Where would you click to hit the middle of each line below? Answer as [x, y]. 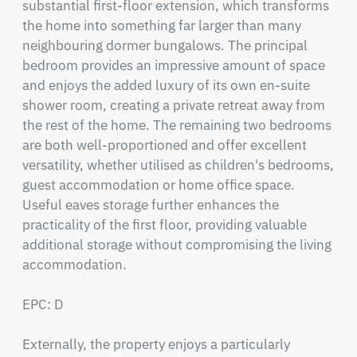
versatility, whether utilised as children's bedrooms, [178, 165]
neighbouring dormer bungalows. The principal [165, 45]
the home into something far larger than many [161, 25]
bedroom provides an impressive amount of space [173, 65]
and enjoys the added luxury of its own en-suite [166, 85]
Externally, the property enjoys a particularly [156, 344]
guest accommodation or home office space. [158, 185]
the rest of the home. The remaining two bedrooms [177, 125]
